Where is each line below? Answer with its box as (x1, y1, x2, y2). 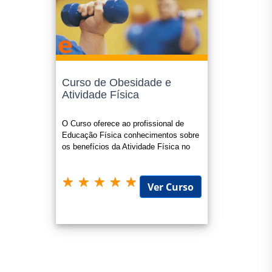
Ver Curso (147, 180, 194, 194)
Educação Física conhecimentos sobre (61, 131, 199, 140)
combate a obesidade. (61, 154, 140, 163)
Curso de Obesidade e (61, 76, 171, 89)
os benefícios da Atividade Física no (61, 142, 190, 151)
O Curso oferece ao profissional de (61, 119, 184, 128)
